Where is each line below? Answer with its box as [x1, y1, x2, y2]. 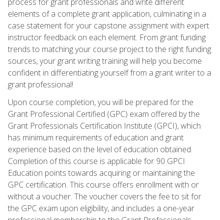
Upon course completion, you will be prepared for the [8, 96, 193, 108]
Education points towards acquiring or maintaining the [8, 167, 195, 178]
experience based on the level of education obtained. [8, 143, 192, 155]
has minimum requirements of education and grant [8, 132, 184, 143]
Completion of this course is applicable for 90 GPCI [8, 155, 185, 166]
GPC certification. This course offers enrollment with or [8, 179, 199, 190]
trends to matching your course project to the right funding [8, 43, 211, 55]
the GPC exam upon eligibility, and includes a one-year [8, 202, 194, 214]
